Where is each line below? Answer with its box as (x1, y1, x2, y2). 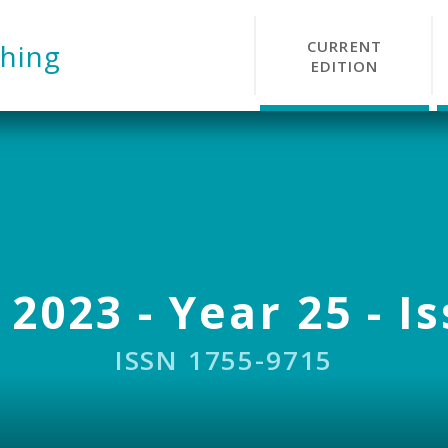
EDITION (310, 55, 379, 76)
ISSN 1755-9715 (114, 342, 334, 378)
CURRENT (307, 35, 382, 56)
